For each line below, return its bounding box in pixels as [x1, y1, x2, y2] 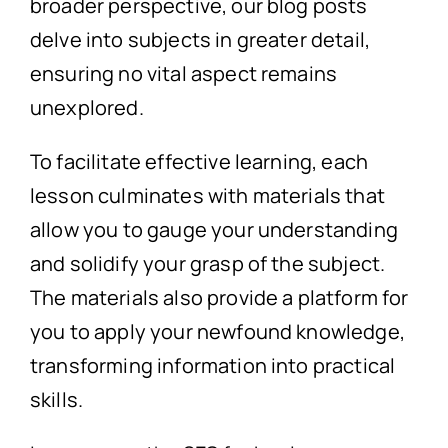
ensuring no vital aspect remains [29, 60, 338, 88]
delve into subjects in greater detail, [29, 26, 371, 54]
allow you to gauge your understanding [29, 216, 398, 244]
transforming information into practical [29, 352, 396, 380]
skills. [29, 386, 84, 414]
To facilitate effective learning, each [29, 148, 369, 176]
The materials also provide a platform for [29, 284, 409, 312]
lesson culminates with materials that [29, 182, 385, 210]
